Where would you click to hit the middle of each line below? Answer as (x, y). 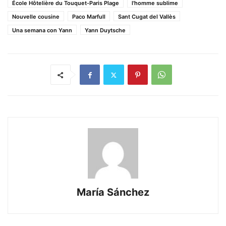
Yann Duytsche (105, 30)
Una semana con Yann (42, 30)
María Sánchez (113, 192)
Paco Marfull (89, 17)
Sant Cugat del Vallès (147, 17)
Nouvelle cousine (36, 17)
